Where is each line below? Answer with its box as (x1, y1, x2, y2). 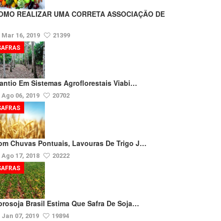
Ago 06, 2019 (1, 92, 41, 99)
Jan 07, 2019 (1, 212, 40, 220)
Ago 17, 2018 (1, 152, 41, 159)
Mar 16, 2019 (1, 32, 41, 39)
